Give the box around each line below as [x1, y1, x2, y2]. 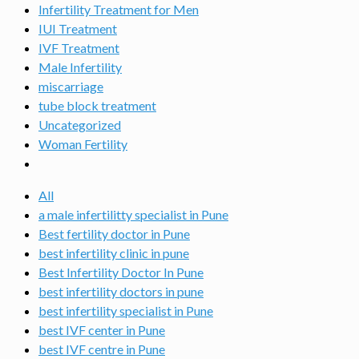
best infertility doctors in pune [38, 284, 204, 299]
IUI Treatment [38, 21, 117, 36]
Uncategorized [38, 117, 121, 132]
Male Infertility [38, 59, 122, 75]
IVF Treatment [38, 40, 119, 55]
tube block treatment [38, 98, 156, 113]
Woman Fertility [38, 136, 127, 151]
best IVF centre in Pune [38, 341, 165, 357]
